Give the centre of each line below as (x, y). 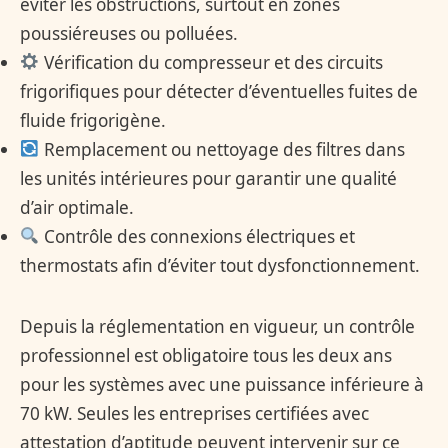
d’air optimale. (77, 207)
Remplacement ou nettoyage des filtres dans (222, 149)
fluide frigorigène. (93, 120)
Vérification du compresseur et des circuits (211, 62)
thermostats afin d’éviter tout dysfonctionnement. (220, 265)
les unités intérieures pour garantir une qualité (208, 178)
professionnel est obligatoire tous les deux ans (206, 355)
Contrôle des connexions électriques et (197, 236)
